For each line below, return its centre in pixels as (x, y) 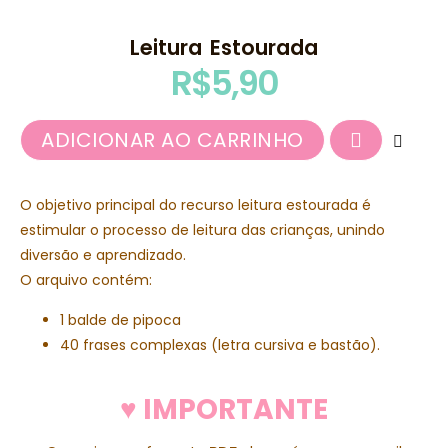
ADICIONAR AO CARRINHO (172, 140)
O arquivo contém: (86, 280)
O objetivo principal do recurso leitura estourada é (195, 205)
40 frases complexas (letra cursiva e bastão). (220, 344)
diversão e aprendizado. (103, 255)
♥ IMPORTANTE (224, 409)
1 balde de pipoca (120, 319)
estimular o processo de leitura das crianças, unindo (202, 230)
